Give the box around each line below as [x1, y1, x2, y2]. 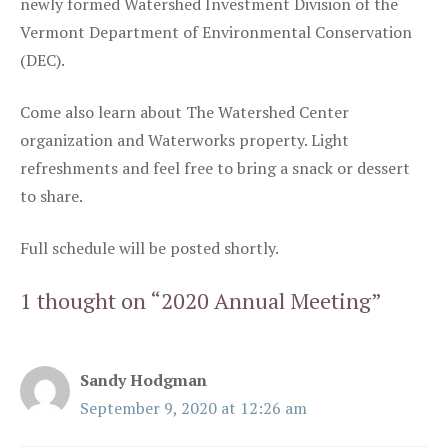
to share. [20, 185, 83, 207]
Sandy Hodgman [80, 369, 207, 391]
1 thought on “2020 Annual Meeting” [20, 286, 382, 315]
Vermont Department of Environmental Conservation [20, 21, 412, 43]
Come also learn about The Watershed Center [20, 101, 349, 123]
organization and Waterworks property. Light [20, 129, 349, 151]
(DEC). [20, 49, 65, 71]
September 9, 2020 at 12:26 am [80, 397, 307, 419]
